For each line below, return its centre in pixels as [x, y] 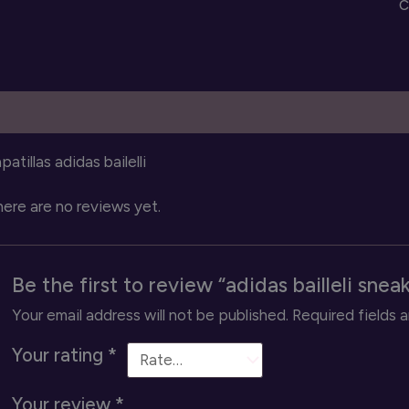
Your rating [60, 355]
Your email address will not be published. [151, 315]
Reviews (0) [131, 112]
